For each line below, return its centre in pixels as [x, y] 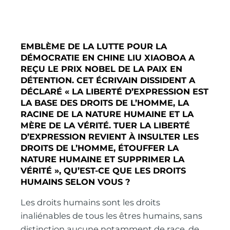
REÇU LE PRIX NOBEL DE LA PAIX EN [102, 69]
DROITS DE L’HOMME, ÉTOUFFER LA [100, 148]
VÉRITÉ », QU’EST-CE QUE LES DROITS [103, 171]
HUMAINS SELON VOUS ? [76, 182]
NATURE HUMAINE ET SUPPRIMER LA [103, 159]
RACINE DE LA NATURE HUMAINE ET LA [107, 114]
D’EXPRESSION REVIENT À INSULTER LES [110, 137]
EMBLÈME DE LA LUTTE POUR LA [94, 46]
